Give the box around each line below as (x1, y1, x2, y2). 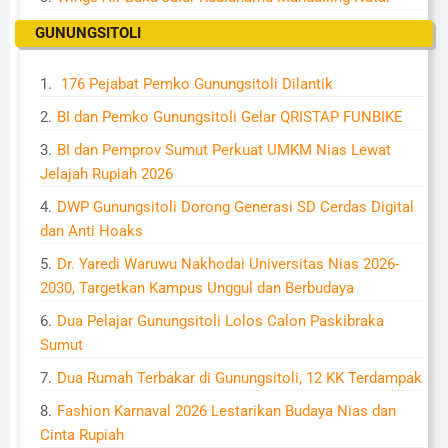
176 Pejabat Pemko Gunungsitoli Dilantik (57, 75, 333, 93)
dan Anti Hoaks (40, 222, 143, 240)
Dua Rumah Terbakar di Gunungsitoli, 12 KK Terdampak (57, 369, 422, 387)
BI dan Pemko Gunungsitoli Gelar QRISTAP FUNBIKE (57, 108, 403, 126)
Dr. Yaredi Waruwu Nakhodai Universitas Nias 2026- (57, 255, 399, 273)
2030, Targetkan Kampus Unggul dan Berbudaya (40, 279, 354, 297)
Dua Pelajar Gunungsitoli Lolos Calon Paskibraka (57, 312, 384, 330)
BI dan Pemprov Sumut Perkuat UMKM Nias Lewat (57, 141, 391, 159)
